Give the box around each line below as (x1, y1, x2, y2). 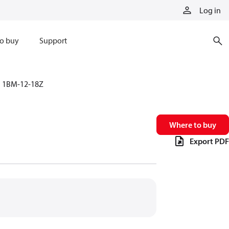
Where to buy (169, 120, 216, 130)
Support (39, 35, 67, 45)
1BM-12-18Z (2, 79, 43, 89)
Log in (199, 5, 221, 15)
